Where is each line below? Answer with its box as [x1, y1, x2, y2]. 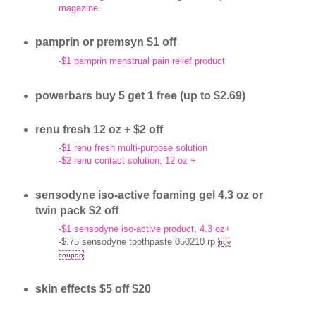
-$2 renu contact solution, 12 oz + [58, 155, 196, 166]
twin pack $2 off [35, 204, 119, 217]
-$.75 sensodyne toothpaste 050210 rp [58, 236, 218, 248]
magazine [58, 2, 98, 13]
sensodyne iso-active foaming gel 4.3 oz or [35, 188, 263, 201]
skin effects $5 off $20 [35, 282, 151, 295]
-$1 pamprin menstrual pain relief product [58, 55, 225, 66]
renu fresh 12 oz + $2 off [35, 123, 163, 135]
